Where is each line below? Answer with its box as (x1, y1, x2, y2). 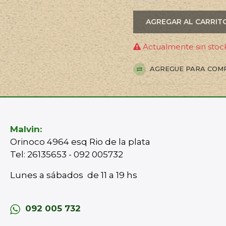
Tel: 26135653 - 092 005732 (10, 149, 124, 160)
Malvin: (10, 124, 42, 135)
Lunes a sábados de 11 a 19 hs (10, 170, 138, 181)
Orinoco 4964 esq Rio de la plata (10, 137, 151, 147)
